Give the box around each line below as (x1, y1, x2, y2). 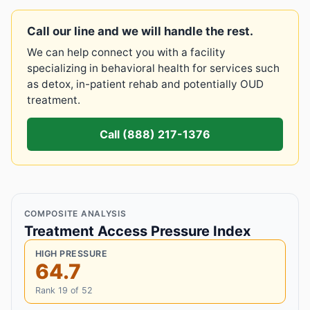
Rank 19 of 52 (35, 284, 93, 295)
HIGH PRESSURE (35, 248, 108, 259)
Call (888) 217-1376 (100, 127, 210, 142)
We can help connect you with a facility (27, 46, 226, 60)
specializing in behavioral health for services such (27, 62, 280, 75)
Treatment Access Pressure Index (24, 223, 250, 240)
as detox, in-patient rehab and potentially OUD (27, 77, 264, 91)
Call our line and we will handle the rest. (27, 24, 253, 39)
